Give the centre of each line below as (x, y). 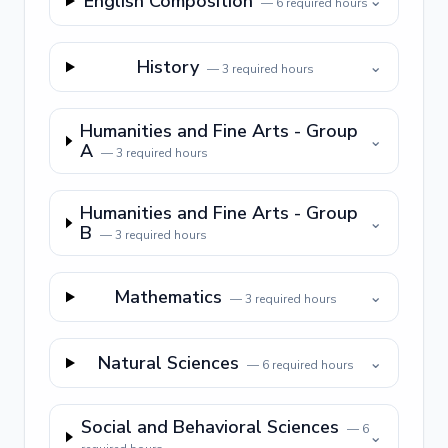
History (168, 67)
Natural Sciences (168, 363)
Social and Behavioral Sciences (209, 427)
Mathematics (168, 297)
